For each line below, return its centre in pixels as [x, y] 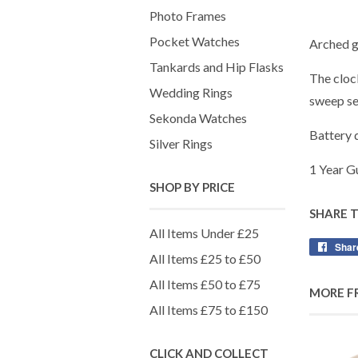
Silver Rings [181, 143]
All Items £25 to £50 [205, 259]
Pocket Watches [195, 41]
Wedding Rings [191, 92]
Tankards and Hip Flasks [217, 67]
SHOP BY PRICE [192, 187]
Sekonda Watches [198, 118]
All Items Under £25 [204, 233]
